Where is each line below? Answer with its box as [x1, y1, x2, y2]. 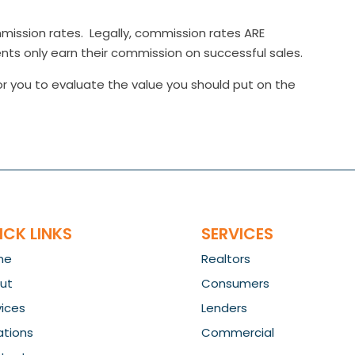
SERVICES [200, 223, 273, 246]
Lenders [200, 300, 247, 317]
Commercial [200, 324, 274, 342]
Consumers [200, 275, 269, 292]
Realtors [200, 250, 250, 268]
